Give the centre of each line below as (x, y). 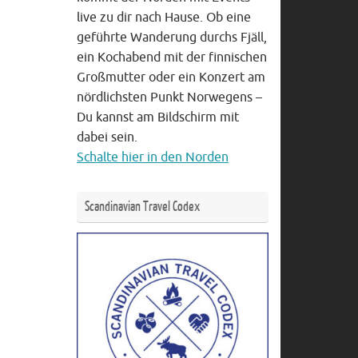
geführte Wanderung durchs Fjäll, (172, 38)
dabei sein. (107, 138)
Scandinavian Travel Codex (142, 207)
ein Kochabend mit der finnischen (172, 58)
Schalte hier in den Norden (153, 158)
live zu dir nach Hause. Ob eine (164, 18)
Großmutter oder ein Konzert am (171, 78)
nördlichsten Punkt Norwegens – (169, 98)
